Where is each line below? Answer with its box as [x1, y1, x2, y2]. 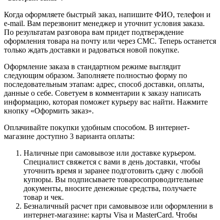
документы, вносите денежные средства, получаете [24, 184, 196, 192]
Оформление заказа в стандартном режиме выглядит [4, 62, 181, 71]
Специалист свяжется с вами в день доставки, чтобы [24, 157, 200, 166]
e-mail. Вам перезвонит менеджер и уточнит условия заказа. [4, 19, 205, 27]
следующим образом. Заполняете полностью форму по [4, 71, 187, 80]
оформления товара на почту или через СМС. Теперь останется [4, 36, 216, 45]
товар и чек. [24, 192, 64, 201]
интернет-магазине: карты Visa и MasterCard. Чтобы [24, 210, 197, 219]
